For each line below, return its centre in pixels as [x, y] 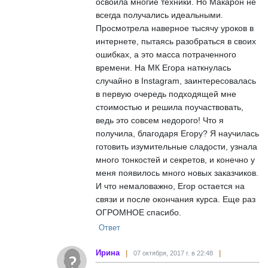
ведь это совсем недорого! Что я [160, 120]
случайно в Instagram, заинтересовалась [176, 80]
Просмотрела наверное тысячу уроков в [175, 28]
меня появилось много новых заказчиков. [177, 173]
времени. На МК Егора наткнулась [163, 67]
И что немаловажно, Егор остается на [170, 186]
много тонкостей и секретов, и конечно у [175, 159]
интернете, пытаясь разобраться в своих [176, 41]
